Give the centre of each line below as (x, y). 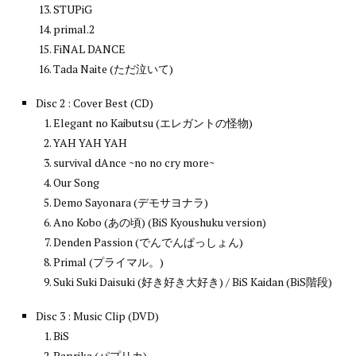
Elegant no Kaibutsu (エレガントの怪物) (153, 122)
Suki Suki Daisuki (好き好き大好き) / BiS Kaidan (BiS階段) (193, 281)
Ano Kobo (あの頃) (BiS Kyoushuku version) (160, 222)
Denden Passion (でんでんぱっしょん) (148, 242)
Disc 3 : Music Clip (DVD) (97, 315)
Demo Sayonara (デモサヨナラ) (131, 202)
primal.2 (74, 29)
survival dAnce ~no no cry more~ (134, 162)
